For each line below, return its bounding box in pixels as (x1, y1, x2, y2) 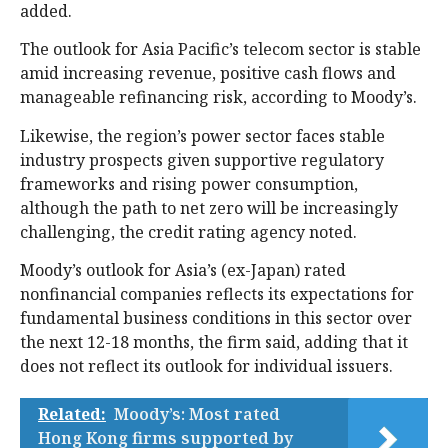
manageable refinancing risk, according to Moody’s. (20, 86, 421, 109)
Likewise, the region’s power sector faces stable (20, 124, 385, 147)
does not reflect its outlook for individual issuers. (20, 355, 397, 378)
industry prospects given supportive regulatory (20, 148, 384, 171)
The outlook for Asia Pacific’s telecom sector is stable (20, 38, 421, 61)
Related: (38, 403, 106, 426)
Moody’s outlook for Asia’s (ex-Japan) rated (20, 259, 346, 282)
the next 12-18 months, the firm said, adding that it (20, 331, 408, 354)
